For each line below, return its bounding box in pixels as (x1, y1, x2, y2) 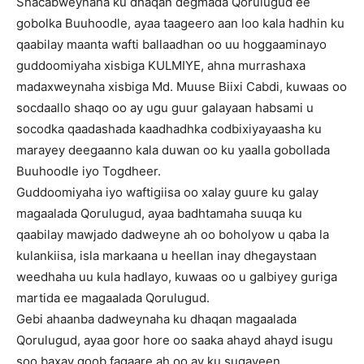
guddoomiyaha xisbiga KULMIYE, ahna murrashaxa (16, 58, 305, 73)
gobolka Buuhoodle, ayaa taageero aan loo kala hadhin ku (16, 15, 344, 31)
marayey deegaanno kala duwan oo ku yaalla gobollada (16, 142, 330, 158)
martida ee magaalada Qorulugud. (16, 290, 210, 305)
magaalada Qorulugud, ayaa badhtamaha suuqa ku (16, 206, 302, 221)
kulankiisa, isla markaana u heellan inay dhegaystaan (16, 248, 317, 263)
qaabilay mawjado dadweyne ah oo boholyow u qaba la (16, 227, 329, 242)
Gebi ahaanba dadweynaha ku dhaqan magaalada (16, 311, 297, 327)
